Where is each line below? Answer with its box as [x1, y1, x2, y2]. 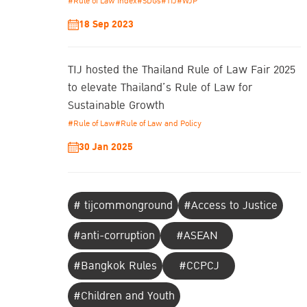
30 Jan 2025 [79, 138, 133, 156]
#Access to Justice [184, 197, 278, 215]
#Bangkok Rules [73, 257, 157, 275]
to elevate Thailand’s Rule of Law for [68, 79, 252, 97]
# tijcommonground [73, 197, 173, 215]
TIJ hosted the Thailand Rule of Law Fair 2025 [68, 61, 295, 79]
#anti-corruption [73, 227, 155, 245]
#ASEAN [175, 227, 218, 245]
